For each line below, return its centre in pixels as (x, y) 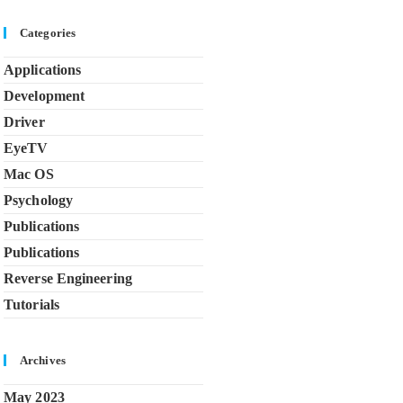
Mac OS (29, 174)
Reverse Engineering (68, 278)
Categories (48, 33)
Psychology (38, 200)
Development (45, 96)
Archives (43, 360)
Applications (43, 70)
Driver (24, 122)
